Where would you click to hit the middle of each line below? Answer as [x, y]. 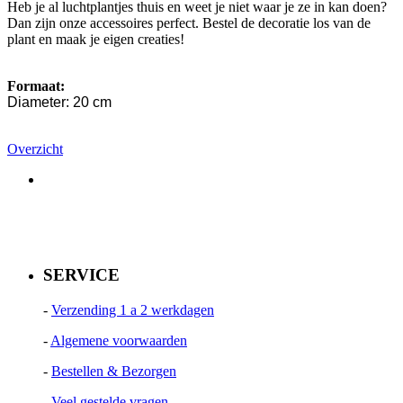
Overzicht [35, 148]
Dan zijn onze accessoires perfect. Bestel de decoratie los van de [189, 22]
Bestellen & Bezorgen [114, 372]
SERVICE [81, 275]
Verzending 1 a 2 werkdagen [133, 310]
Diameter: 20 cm [59, 102]
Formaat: [36, 85]
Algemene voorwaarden [119, 341]
